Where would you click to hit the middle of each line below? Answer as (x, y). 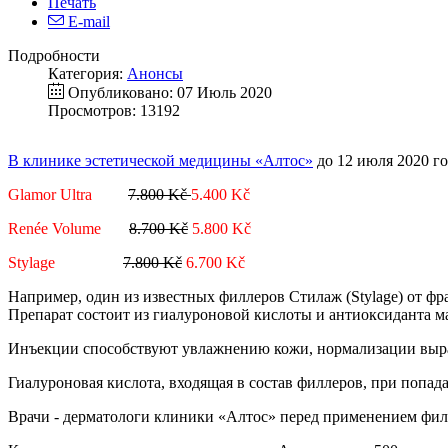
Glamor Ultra (54, 195)
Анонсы (155, 74)
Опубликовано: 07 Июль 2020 (170, 93)
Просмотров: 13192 (114, 111)
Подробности (54, 56)
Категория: (87, 74)
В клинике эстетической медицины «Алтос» (160, 161)
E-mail (87, 22)
